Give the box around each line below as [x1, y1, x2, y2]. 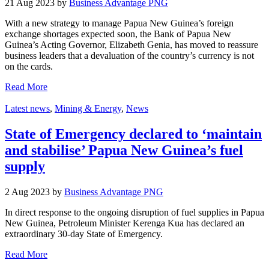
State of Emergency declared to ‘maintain [5, 126, 262, 142]
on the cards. [5, 61, 53, 72]
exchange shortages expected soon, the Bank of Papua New [5, 29, 231, 40]
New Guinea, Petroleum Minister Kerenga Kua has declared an [5, 218, 244, 229]
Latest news [5, 103, 50, 114]
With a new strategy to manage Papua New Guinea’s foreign [5, 18, 234, 29]
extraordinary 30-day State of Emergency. [5, 229, 163, 240]
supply [5, 159, 45, 175]
